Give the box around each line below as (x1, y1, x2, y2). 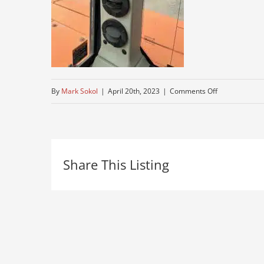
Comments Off (170, 85, 217, 96)
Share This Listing (63, 155, 169, 173)
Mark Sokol (61, 85, 98, 96)
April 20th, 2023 (108, 85, 160, 96)
